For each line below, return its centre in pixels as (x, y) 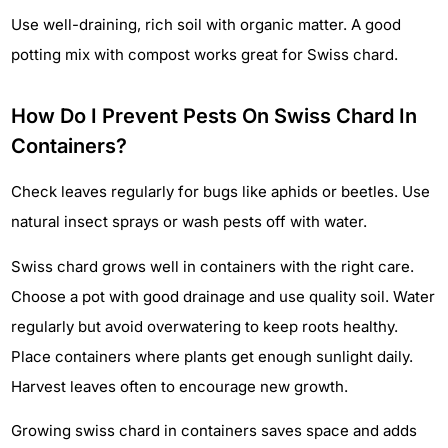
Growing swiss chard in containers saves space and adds (214, 431)
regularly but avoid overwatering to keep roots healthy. (204, 326)
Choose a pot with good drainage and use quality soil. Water (223, 296)
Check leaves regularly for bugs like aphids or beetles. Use (220, 192)
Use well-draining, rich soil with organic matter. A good (206, 25)
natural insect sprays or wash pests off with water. (189, 222)
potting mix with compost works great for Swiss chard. (204, 55)
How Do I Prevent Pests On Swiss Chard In (214, 116)
